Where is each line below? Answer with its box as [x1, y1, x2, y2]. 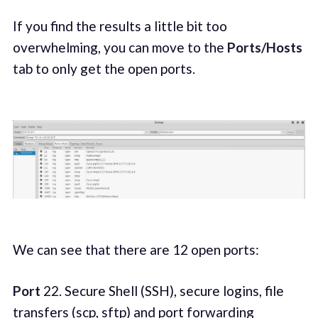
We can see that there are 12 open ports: [12, 241, 259, 258]
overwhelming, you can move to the [12, 38, 227, 55]
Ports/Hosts [226, 38, 302, 55]
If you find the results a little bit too [12, 17, 227, 34]
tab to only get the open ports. [12, 60, 195, 77]
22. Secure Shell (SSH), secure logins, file [40, 283, 284, 300]
